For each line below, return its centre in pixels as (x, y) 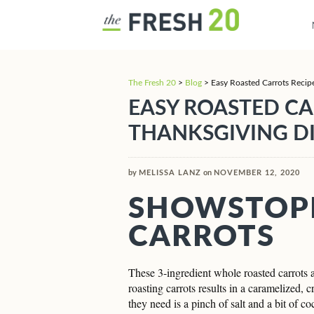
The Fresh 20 (152, 83)
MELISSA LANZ (170, 173)
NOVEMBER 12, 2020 (257, 173)
